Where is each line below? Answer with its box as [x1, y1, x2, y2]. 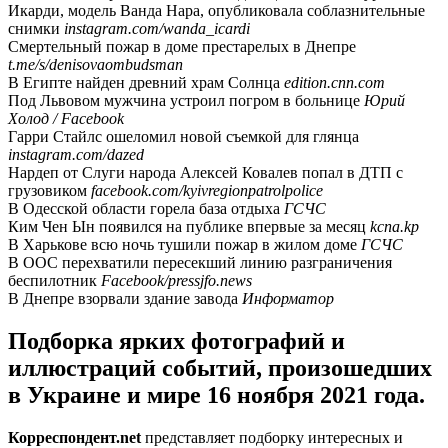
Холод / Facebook [8, 109, 124, 127]
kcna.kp [370, 217, 419, 235]
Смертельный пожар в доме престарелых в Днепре [8, 37, 356, 55]
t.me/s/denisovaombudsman [8, 55, 183, 73]
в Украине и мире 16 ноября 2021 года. [8, 381, 425, 408]
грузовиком [8, 181, 91, 199]
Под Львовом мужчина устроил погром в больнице [8, 91, 364, 109]
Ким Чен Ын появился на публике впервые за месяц [8, 217, 370, 235]
